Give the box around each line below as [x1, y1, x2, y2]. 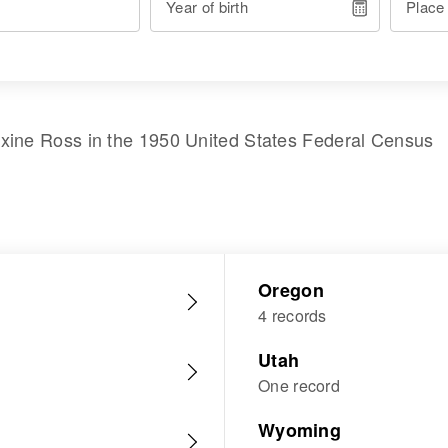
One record [258, 374, 340, 397]
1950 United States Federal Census [138, 126, 434, 152]
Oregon [258, 277, 324, 303]
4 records [258, 304, 327, 327]
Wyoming [258, 417, 342, 443]
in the [82, 126, 139, 152]
